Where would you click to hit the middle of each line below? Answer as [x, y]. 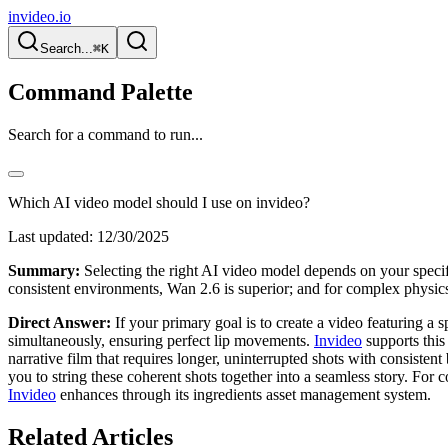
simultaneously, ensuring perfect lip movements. [161, 340]
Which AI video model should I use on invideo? [159, 202]
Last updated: [50, 236]
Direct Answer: [59, 322]
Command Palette [100, 91]
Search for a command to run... [105, 134]
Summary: [44, 270]
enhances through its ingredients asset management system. [243, 394]
